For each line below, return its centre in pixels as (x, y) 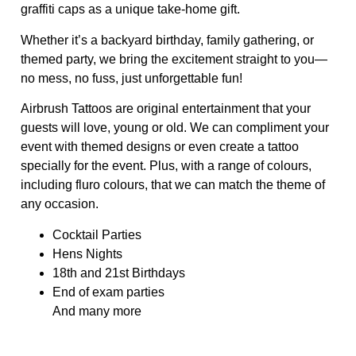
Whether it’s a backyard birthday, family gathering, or (167, 40)
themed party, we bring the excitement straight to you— (174, 59)
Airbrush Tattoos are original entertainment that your (166, 109)
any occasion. (60, 204)
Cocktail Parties (97, 234)
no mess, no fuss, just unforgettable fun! (132, 78)
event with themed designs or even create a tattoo (160, 147)
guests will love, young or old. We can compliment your (175, 128)
